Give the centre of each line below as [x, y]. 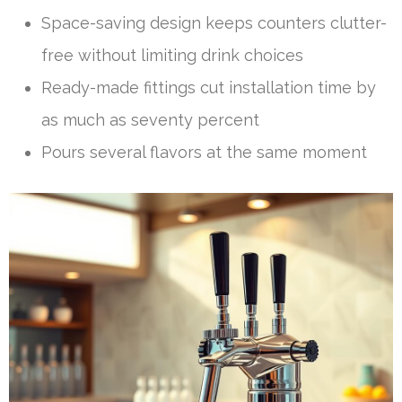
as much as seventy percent [150, 119]
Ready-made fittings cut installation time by [209, 87]
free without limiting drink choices [172, 55]
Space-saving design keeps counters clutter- [214, 22]
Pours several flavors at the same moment [204, 152]
